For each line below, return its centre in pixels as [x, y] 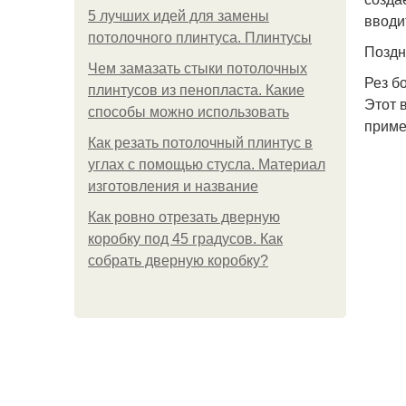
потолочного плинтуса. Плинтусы [200, 38]
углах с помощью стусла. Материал [207, 164]
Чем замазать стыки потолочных [198, 68]
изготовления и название [173, 186]
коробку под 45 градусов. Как [185, 239]
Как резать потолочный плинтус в [200, 143]
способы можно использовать [188, 112]
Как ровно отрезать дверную [184, 217]
